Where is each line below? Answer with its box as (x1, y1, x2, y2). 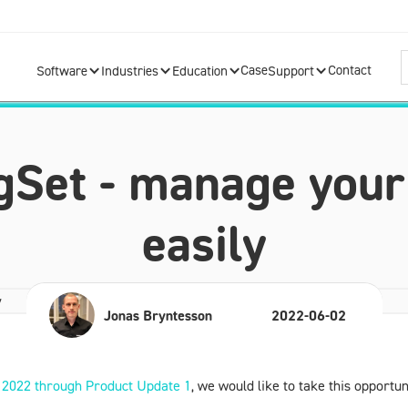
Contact (328, 62, 372, 78)
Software (36, 63, 87, 79)
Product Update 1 (86, 376, 191, 394)
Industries (100, 63, 158, 79)
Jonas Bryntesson (103, 305, 212, 324)
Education (171, 63, 228, 79)
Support (268, 63, 315, 79)
